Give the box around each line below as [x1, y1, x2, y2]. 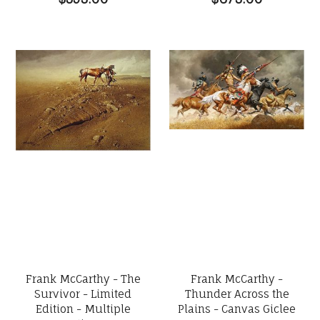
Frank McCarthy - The [25, 272, 141, 286]
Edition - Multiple [35, 302, 131, 316]
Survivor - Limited [34, 287, 132, 301]
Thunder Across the [184, 287, 289, 301]
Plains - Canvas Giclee [178, 302, 296, 316]
